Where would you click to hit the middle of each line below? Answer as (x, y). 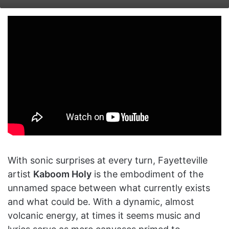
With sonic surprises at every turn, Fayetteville (108, 160)
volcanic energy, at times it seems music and (104, 215)
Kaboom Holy (62, 174)
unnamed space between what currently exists (109, 188)
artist (20, 174)
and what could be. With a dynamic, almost (101, 201)
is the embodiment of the (147, 174)
